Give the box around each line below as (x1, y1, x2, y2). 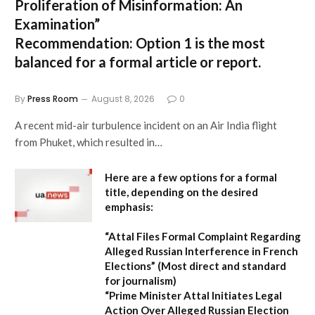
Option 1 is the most (133, 34, 265, 51)
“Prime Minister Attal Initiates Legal (105, 288, 282, 302)
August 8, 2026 (91, 92, 155, 105)
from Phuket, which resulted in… (15, 135, 162, 148)
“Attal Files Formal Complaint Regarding (105, 229, 301, 243)
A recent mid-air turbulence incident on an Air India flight (15, 118, 277, 131)
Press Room (27, 92, 78, 105)
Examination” (15, 15, 100, 32)
